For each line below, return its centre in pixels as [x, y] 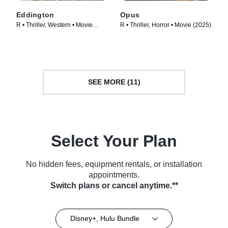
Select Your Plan [114, 141]
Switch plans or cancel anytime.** [114, 185]
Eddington [35, 15]
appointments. [114, 175]
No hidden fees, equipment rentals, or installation [114, 164]
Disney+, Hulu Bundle [105, 219]
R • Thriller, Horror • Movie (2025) [166, 25]
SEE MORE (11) [114, 82]
